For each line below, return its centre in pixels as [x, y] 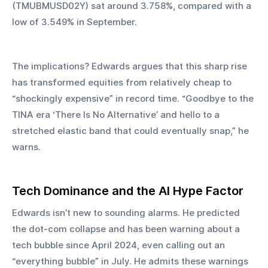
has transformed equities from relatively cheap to [123, 83]
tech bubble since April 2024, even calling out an [120, 245]
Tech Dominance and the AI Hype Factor [128, 191]
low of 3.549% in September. [74, 22]
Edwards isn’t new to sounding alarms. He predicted [127, 213]
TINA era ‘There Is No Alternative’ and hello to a [117, 115]
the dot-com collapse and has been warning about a [127, 229]
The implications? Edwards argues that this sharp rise [131, 66]
